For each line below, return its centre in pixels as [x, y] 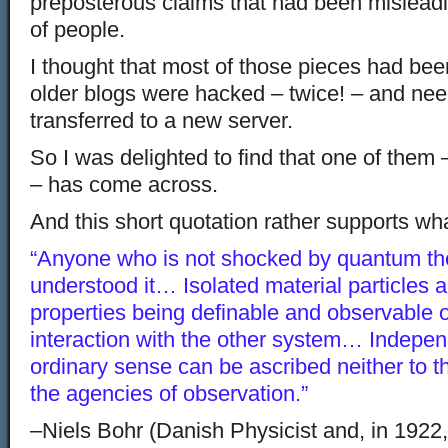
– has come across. [124, 184]
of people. [77, 29]
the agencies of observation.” [169, 393]
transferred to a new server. [161, 120]
